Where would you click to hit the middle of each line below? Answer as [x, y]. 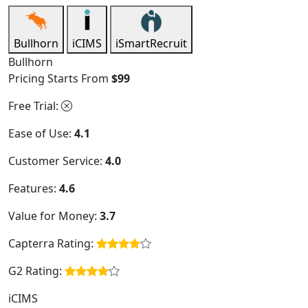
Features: [34, 189]
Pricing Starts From [60, 79]
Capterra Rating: [52, 244]
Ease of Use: [41, 134]
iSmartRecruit [151, 44]
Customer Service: [57, 161]
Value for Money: [54, 216]
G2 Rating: [36, 271]
